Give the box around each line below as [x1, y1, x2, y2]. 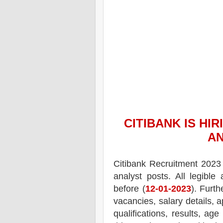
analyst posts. [113, 171, 171, 181]
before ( [113, 183, 145, 194]
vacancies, [113, 196, 156, 206]
